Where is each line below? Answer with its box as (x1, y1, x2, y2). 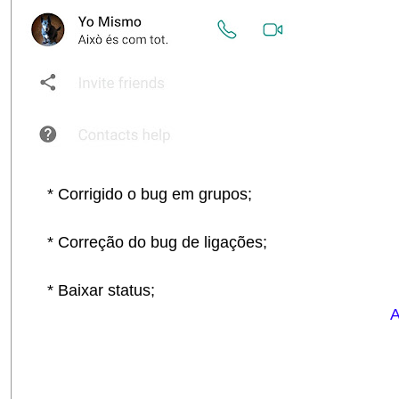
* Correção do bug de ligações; (29, 233, 267, 252)
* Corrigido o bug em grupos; (29, 185, 252, 204)
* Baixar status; (29, 281, 155, 300)
